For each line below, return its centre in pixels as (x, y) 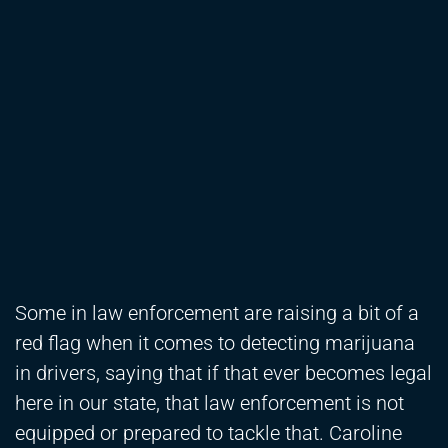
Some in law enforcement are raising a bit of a (217, 313)
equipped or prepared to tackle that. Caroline (208, 433)
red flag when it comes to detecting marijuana (215, 343)
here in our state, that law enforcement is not (209, 403)
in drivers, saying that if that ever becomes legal (223, 373)
